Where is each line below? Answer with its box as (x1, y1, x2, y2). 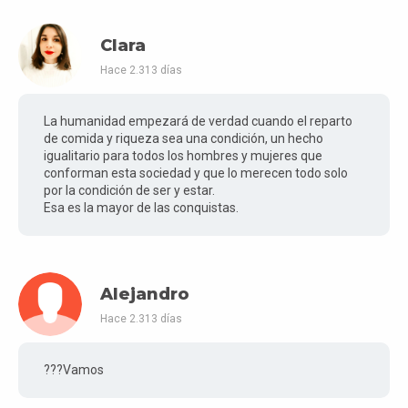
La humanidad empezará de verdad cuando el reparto (44, 114, 352, 129)
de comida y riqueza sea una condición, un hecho (44, 131, 323, 147)
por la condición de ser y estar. (44, 183, 215, 199)
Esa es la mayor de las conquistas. (44, 200, 239, 216)
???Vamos (44, 362, 104, 378)
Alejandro (100, 284, 189, 305)
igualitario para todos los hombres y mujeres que (44, 148, 322, 164)
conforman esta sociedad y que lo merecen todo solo (44, 166, 348, 181)
